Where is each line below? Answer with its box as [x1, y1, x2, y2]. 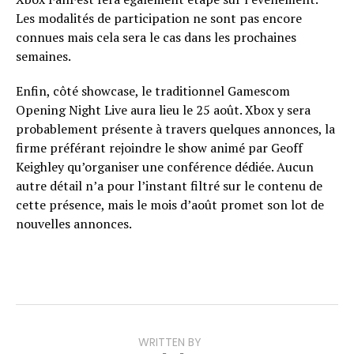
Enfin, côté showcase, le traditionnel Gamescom [16, 82, 290, 100]
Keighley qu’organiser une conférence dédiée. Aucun [16, 158, 314, 176]
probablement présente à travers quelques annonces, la [16, 120, 335, 138]
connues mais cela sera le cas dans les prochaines [16, 28, 296, 47]
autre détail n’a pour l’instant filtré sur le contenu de [16, 177, 322, 195]
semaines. [16, 47, 71, 66]
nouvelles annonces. [16, 215, 132, 233]
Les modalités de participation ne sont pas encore [16, 9, 302, 28]
